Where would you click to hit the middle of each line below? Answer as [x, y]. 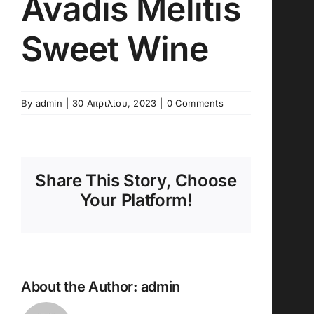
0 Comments [195, 103]
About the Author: [81, 287]
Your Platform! [136, 200]
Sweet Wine [115, 49]
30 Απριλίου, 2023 [115, 103]
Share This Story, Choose [136, 181]
